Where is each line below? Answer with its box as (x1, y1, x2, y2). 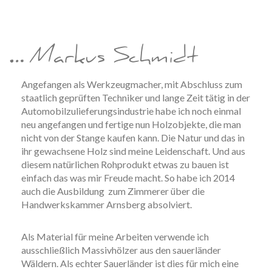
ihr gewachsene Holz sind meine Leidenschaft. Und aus (21, 145, 245, 157)
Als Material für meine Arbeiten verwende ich (21, 231, 209, 242)
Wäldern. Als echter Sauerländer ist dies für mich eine (21, 257, 239, 269)
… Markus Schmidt (9, 47, 197, 72)
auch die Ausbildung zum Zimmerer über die (21, 185, 205, 197)
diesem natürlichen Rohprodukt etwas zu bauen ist (21, 158, 229, 170)
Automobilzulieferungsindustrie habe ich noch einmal (21, 105, 241, 117)
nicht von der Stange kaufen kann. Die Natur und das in (21, 132, 245, 143)
